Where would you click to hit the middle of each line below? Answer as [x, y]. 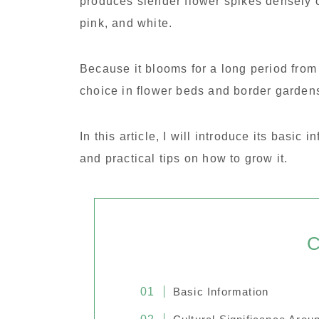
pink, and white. [126, 23]
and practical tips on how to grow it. [184, 159]
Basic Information [221, 292]
